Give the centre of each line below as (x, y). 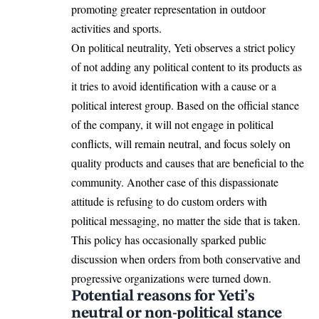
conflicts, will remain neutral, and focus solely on (181, 144)
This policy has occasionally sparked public (169, 240)
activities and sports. (116, 28)
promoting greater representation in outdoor (168, 9)
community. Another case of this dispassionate (175, 182)
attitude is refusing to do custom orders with (169, 202)
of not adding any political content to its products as (187, 67)
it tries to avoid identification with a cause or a (174, 86)
